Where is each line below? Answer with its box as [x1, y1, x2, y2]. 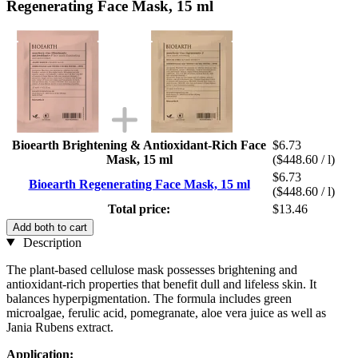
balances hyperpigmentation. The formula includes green [6, 291, 292, 305]
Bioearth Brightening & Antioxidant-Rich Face [12, 137, 266, 152]
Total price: [108, 201, 170, 216]
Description [19, 235, 82, 249]
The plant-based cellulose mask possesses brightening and [6, 262, 297, 276]
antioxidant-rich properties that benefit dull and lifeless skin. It [6, 276, 316, 291]
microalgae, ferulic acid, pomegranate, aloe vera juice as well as [6, 305, 326, 320]
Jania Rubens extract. [6, 320, 113, 334]
